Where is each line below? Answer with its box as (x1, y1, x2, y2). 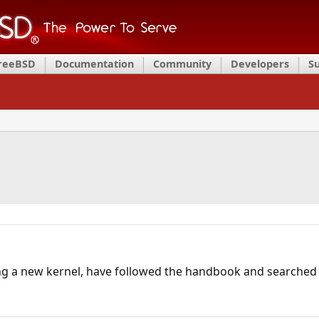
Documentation (55, 57, 134, 70)
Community (153, 57, 211, 70)
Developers (231, 57, 289, 70)
